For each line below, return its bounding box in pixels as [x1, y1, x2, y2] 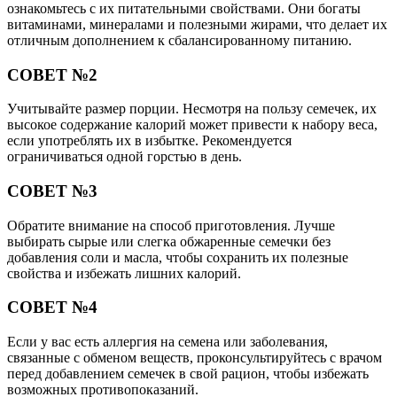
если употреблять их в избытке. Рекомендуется [7, 133, 292, 149]
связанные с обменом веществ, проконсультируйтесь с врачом [7, 350, 382, 366]
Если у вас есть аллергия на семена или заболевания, [7, 334, 328, 350]
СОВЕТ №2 [7, 65, 97, 84]
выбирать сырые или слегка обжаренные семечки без [7, 233, 331, 249]
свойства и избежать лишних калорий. [7, 265, 241, 281]
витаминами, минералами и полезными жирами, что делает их [7, 16, 387, 32]
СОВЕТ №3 [7, 181, 97, 200]
